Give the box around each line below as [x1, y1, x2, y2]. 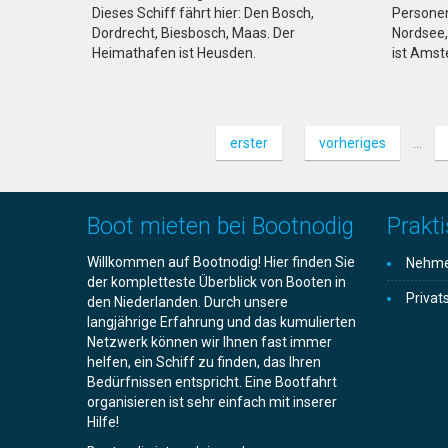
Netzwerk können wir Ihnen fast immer [87, 334, 332, 350]
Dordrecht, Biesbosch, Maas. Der [92, 25, 295, 41]
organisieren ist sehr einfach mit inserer [87, 394, 337, 410]
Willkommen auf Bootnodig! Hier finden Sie [87, 254, 355, 270]
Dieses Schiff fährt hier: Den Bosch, [92, 5, 314, 21]
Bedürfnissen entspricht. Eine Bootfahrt [87, 374, 337, 390]
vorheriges [319, 135, 386, 151]
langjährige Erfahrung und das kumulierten [87, 314, 356, 330]
